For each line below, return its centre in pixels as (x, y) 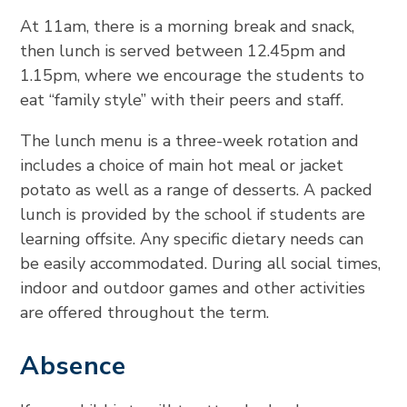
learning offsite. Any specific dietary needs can (192, 239)
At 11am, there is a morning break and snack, (188, 26)
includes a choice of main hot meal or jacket (182, 165)
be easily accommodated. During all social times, (201, 263)
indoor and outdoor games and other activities (193, 288)
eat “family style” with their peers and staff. (182, 100)
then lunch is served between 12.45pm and (184, 51)
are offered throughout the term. (145, 313)
